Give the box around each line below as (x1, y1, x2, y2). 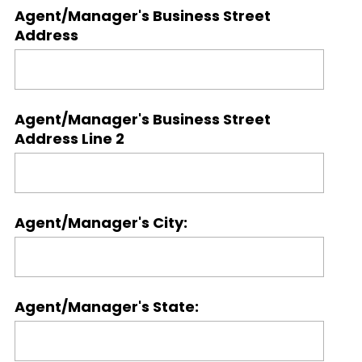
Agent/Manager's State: (14, 297, 199, 317)
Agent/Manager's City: (14, 213, 187, 233)
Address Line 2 (14, 128, 124, 149)
